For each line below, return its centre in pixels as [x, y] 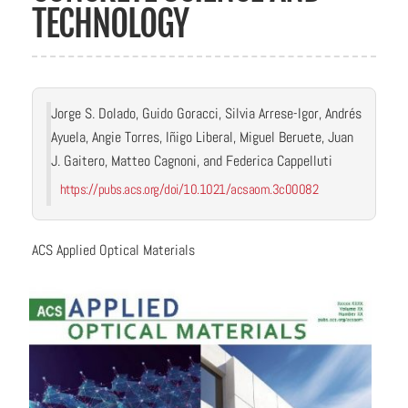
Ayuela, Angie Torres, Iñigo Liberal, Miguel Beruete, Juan [202, 137]
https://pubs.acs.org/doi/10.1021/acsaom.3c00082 [189, 189]
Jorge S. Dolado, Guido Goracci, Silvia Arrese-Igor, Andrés [206, 113]
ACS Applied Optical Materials [113, 250]
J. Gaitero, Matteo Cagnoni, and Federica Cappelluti [192, 161]
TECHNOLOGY [110, 24]
